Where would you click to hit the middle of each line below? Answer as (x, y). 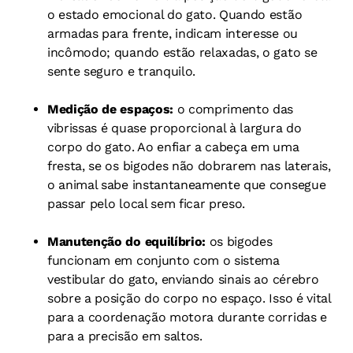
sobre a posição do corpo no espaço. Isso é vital (189, 298)
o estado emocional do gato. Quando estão (175, 15)
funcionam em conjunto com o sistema (163, 260)
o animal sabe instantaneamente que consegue (187, 185)
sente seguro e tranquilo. (121, 71)
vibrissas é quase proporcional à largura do (175, 128)
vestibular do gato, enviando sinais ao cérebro (183, 279)
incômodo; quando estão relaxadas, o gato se (182, 52)
